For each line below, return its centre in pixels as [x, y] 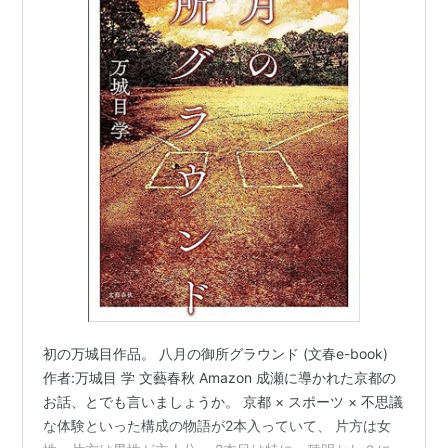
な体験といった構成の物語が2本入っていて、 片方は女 [217, 425]
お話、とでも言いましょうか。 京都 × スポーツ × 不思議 [223, 401]
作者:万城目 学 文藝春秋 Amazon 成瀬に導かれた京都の [220, 377]
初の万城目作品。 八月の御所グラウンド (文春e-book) [216, 353]
